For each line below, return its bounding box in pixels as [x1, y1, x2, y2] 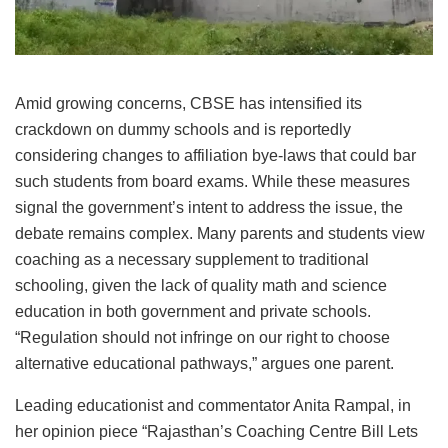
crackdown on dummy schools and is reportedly [15, 121, 351, 139]
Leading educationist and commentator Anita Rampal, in [15, 397, 411, 415]
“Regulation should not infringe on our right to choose [15, 329, 390, 347]
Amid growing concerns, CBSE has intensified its [15, 95, 362, 113]
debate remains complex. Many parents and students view [15, 225, 425, 243]
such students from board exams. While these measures [15, 173, 410, 191]
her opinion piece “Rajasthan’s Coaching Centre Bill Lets [15, 423, 418, 441]
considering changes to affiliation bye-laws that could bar [15, 147, 416, 165]
